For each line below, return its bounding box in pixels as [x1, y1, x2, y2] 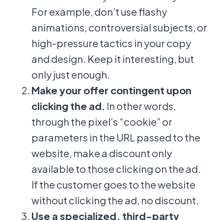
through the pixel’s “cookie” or [31, 115, 172, 128]
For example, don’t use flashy [31, 5, 167, 18]
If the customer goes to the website [31, 178, 195, 191]
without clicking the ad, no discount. [31, 194, 199, 206]
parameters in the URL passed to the [31, 131, 200, 143]
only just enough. [31, 68, 110, 81]
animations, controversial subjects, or [31, 21, 207, 33]
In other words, [105, 100, 176, 112]
